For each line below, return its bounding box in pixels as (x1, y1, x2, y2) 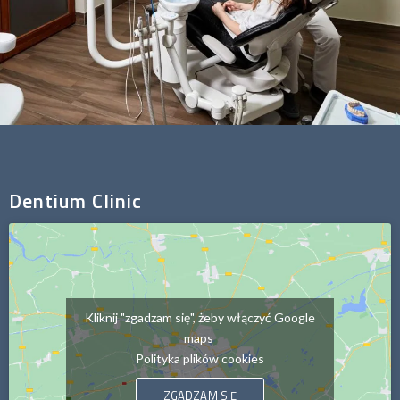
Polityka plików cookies (136, 351, 264, 367)
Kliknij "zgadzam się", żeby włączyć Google (85, 310, 315, 326)
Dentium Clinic (9, 186, 142, 217)
